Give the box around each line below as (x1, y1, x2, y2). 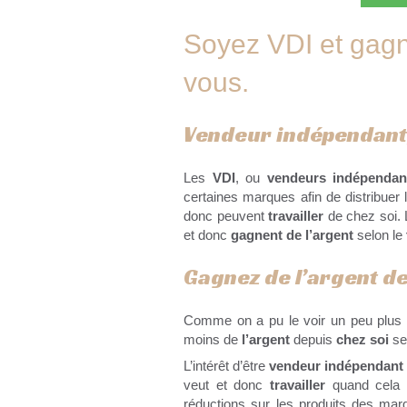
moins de (184, 332, 242, 348)
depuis (290, 332, 336, 348)
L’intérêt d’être (184, 358, 270, 374)
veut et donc (184, 377, 270, 393)
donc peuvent (184, 208, 268, 224)
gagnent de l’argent (231, 227, 353, 243)
